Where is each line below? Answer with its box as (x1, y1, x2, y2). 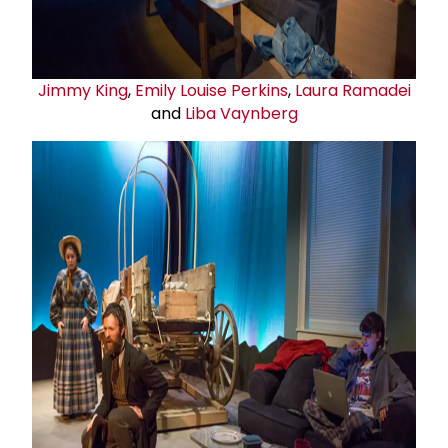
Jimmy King (37, 78, 128, 102)
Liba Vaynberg (184, 101, 298, 125)
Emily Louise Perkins (134, 78, 288, 102)
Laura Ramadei (294, 78, 411, 102)
